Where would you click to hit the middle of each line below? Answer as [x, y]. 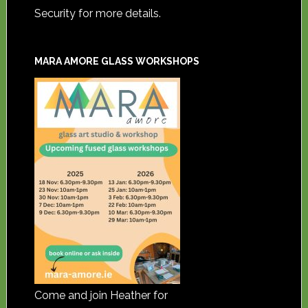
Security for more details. [97, 14]
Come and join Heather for [101, 296]
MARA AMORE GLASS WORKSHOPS [117, 62]
